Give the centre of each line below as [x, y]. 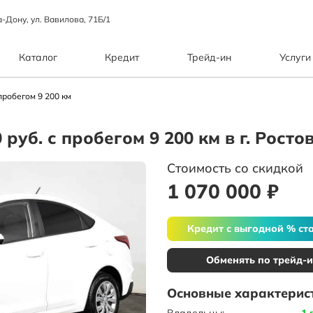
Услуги [295, 58]
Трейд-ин [210, 58]
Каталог [38, 58]
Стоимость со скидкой [235, 168]
